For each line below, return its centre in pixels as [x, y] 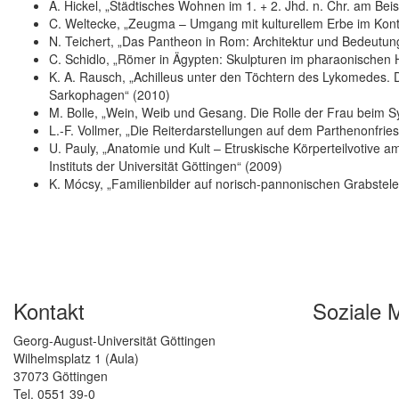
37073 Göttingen [61, 376]
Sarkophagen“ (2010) [110, 95]
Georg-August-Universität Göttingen [114, 341]
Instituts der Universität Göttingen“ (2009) [166, 166]
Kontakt [49, 311]
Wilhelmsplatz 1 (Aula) [76, 358]
